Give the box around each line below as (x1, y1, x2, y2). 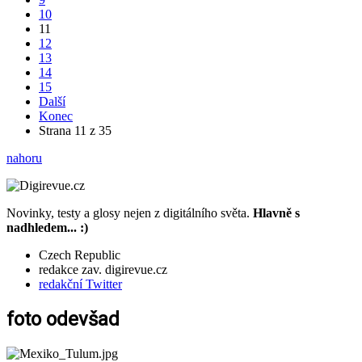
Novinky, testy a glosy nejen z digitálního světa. (6, 206, 253, 221)
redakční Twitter (39, 277, 122, 292)
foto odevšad (6, 308, 120, 331)
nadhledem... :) (6, 221, 88, 235)
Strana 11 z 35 (39, 124, 112, 138)
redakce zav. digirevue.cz (39, 263, 167, 277)
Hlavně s (253, 206, 300, 221)
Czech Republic (39, 248, 120, 263)
